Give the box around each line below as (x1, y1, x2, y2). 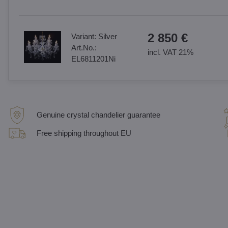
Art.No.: (71, 43, 97, 52)
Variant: (71, 32, 98, 41)
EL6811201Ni (71, 54, 116, 63)
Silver (98, 32, 117, 41)
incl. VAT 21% (147, 48, 193, 56)
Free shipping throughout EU (36, 129, 131, 137)
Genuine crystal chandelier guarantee (36, 110, 160, 119)
